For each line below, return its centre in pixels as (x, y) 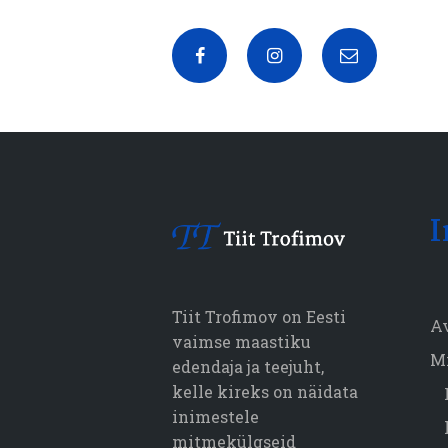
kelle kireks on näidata (265, 391)
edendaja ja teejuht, (248, 366)
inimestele (215, 416)
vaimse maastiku (241, 341)
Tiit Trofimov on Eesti (259, 316)
